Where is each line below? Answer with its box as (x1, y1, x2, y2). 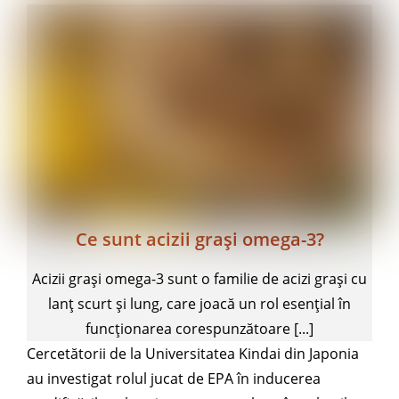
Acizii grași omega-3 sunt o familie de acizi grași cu (32, 268, 367, 289)
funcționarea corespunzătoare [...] (85, 318, 313, 338)
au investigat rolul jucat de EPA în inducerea (27, 368, 321, 388)
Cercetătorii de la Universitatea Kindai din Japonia (27, 343, 359, 363)
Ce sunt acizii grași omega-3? (75, 226, 324, 251)
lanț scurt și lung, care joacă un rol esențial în (48, 293, 351, 313)
